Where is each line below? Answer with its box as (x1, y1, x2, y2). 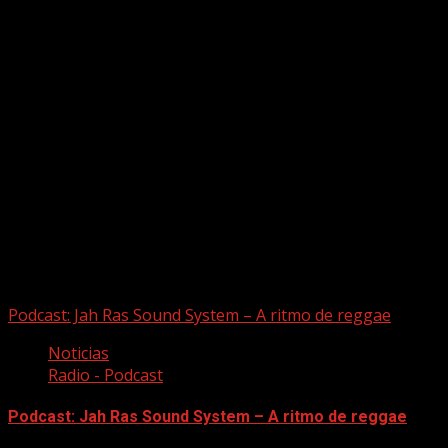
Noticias (48, 341, 109, 364)
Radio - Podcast (48, 363, 163, 386)
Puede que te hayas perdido (8, 263, 219, 283)
